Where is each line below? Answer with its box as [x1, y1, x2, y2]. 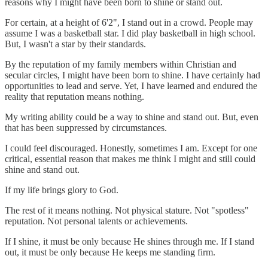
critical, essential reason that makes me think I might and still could [5, 153, 255, 164]
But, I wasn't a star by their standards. [5, 38, 146, 49]
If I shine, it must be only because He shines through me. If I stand [5, 236, 254, 246]
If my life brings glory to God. [5, 184, 118, 195]
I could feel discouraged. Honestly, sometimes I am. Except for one [5, 142, 257, 153]
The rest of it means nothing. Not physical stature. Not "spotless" [5, 205, 249, 215]
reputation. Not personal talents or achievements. [5, 215, 188, 226]
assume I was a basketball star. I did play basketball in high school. [5, 28, 255, 38]
